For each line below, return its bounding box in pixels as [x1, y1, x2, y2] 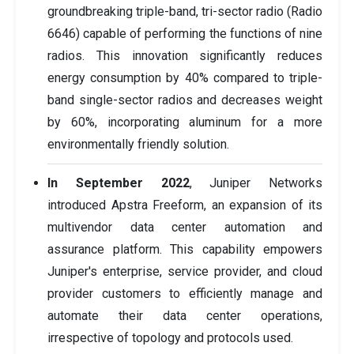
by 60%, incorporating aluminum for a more [47, 114, 322, 130]
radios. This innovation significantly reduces [47, 47, 322, 63]
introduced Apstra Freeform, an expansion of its [47, 197, 322, 213]
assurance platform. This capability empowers [47, 241, 322, 257]
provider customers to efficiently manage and [47, 285, 322, 301]
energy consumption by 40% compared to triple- [47, 70, 322, 85]
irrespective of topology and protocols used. [47, 330, 293, 345]
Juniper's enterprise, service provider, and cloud [47, 263, 322, 279]
